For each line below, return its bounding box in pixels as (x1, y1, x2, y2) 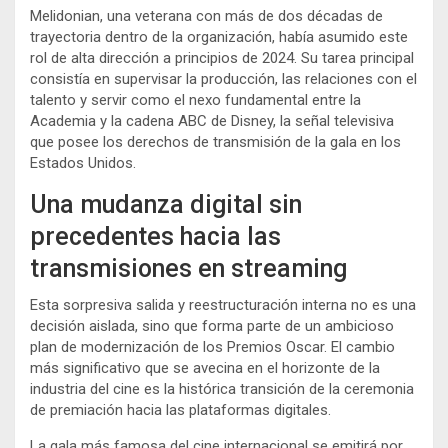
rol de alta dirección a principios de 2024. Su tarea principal (30, 49, 414, 68)
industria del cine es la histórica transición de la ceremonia (30, 380, 414, 399)
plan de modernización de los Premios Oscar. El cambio (30, 338, 395, 357)
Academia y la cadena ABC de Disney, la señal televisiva (30, 112, 394, 131)
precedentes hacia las (30, 222, 281, 252)
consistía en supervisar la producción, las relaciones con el (30, 70, 417, 89)
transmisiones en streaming (30, 254, 347, 284)
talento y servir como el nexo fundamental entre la (30, 91, 361, 110)
